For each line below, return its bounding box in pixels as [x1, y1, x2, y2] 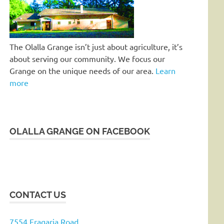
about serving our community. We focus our [9, 53, 165, 63]
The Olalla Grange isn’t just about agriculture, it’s [9, 41, 183, 51]
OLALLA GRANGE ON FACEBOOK [9, 125, 150, 136]
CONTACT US [9, 189, 66, 200]
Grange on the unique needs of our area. [9, 65, 156, 75]
